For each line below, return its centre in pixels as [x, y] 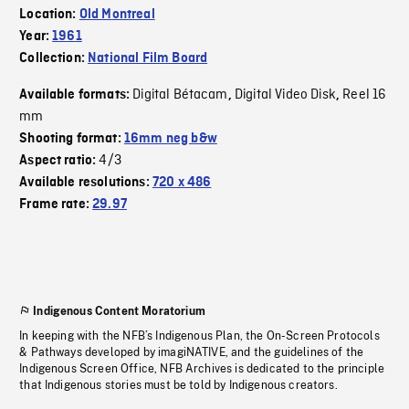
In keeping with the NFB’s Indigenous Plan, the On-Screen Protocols [199, 336]
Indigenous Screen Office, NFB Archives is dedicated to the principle [202, 369]
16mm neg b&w [170, 139]
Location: [49, 15]
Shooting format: [72, 139]
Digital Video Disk [285, 95]
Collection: [54, 59]
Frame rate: [56, 205]
